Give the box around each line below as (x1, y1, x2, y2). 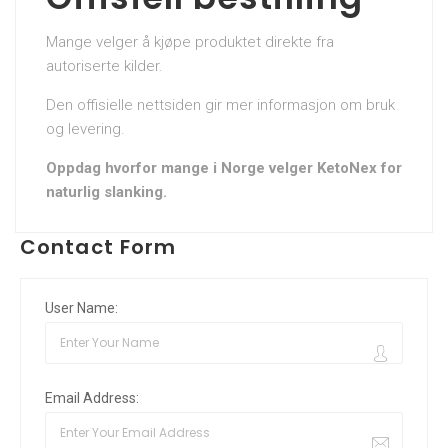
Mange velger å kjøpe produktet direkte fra (46, 32, 334, 51)
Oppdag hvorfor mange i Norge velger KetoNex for (46, 158, 402, 177)
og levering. (46, 119, 125, 138)
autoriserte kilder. (46, 56, 163, 75)
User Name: (45, 299, 118, 316)
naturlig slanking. (46, 182, 167, 201)
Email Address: (45, 389, 139, 406)
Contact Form (20, 232, 177, 261)
